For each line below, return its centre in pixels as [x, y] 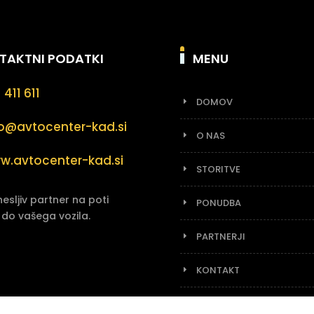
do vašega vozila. [46, 216]
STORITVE [218, 169]
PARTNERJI [221, 236]
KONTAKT [218, 270]
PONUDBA [219, 203]
